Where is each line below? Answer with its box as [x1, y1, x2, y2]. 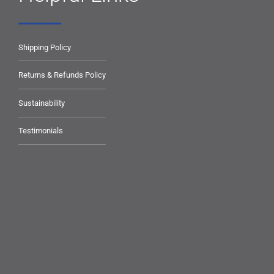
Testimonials [18, 126, 63, 136]
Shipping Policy [18, 42, 71, 52]
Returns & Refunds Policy [18, 70, 106, 80]
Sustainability [18, 98, 65, 108]
